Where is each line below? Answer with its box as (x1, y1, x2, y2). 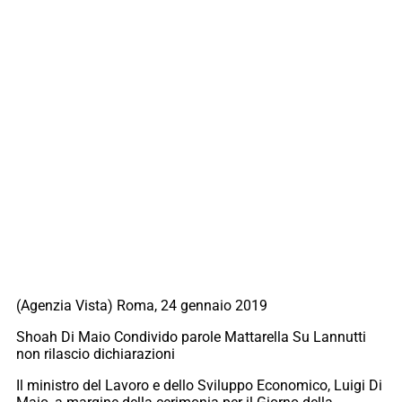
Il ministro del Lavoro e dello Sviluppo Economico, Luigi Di (16, 377, 382, 395)
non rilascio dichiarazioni (16, 345, 175, 363)
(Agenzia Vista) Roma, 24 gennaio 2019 (16, 297, 267, 315)
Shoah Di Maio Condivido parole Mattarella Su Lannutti (16, 328, 366, 346)
